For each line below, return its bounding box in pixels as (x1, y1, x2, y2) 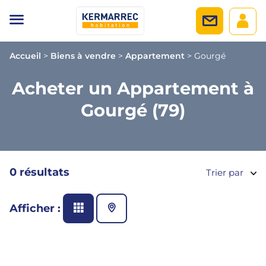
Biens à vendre (50, 50, 116, 61)
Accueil (9, 50, 41, 61)
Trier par (206, 166, 243, 178)
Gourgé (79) (81, 100, 185, 121)
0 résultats (9, 166, 69, 179)
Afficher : (9, 202, 61, 215)
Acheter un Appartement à (12, 78, 254, 99)
